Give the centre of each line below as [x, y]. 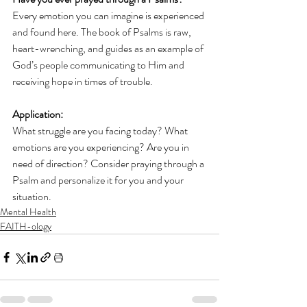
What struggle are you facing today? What [101, 131]
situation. [32, 197]
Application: [39, 114]
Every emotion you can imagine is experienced [109, 16]
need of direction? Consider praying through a [109, 164]
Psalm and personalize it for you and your [99, 180]
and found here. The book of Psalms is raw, [103, 32]
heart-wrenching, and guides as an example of [109, 49]
